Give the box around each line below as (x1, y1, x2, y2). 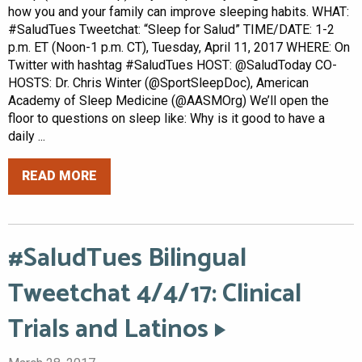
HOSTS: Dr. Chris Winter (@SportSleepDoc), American (8, 74, 309, 90)
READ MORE (22, 168, 97, 184)
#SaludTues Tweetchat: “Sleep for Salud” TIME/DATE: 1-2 (8, 21, 335, 37)
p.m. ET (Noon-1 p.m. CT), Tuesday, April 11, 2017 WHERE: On (8, 39, 350, 55)
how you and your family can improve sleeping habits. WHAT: (8, 3, 349, 19)
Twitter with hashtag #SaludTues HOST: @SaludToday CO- (8, 57, 337, 73)
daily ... (8, 128, 45, 144)
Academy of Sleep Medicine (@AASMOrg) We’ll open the (8, 92, 329, 108)
